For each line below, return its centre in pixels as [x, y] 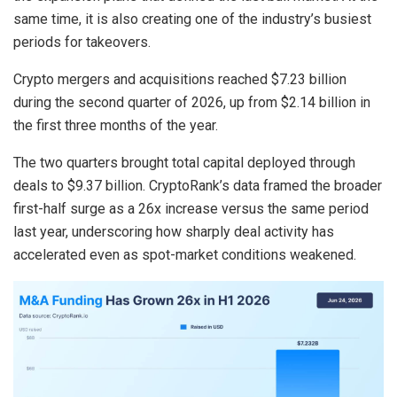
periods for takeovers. [82, 43]
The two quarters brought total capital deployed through [184, 163]
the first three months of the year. [116, 126]
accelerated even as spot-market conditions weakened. [185, 255]
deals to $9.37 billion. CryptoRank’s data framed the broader [198, 186]
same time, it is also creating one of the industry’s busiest [192, 19]
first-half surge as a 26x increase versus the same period [191, 209]
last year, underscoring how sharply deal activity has [174, 232]
